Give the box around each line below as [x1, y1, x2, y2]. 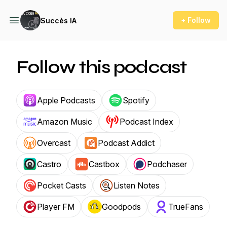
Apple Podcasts [37, 95, 95, 105]
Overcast [37, 138, 70, 148]
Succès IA [41, 16, 77, 25]
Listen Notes [113, 180, 160, 191]
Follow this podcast [16, 56, 186, 78]
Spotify [123, 95, 149, 105]
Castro [37, 159, 61, 169]
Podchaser [147, 159, 187, 169]
